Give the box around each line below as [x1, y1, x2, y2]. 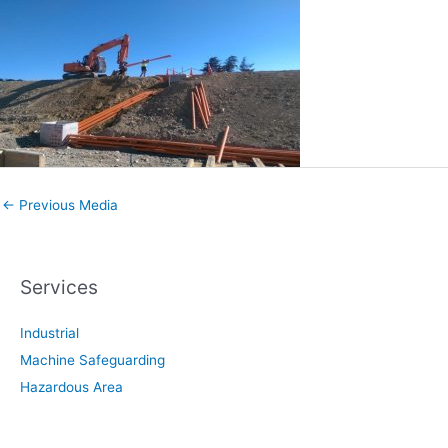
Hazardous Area [20, 378, 123, 395]
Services [20, 274, 98, 299]
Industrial [20, 324, 79, 341]
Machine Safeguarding [20, 351, 165, 368]
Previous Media [15, 196, 118, 213]
